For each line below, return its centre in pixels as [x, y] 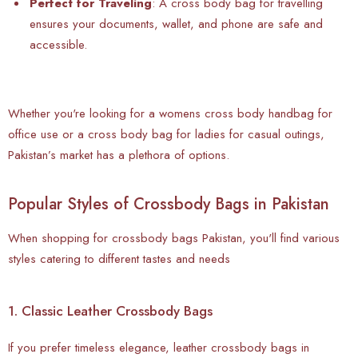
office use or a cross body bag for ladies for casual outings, [166, 134]
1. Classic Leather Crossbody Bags [110, 310]
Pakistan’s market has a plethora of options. [119, 155]
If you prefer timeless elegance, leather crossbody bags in [159, 347]
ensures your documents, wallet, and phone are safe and [176, 24]
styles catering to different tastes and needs [119, 259]
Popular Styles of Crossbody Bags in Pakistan [169, 204]
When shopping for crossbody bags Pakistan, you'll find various [174, 238]
